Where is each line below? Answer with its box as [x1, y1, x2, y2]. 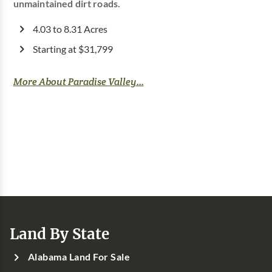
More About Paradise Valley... [13, 75, 144, 88]
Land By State [10, 223, 109, 243]
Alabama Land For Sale [28, 251, 131, 262]
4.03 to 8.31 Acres [32, 23, 107, 35]
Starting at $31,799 [32, 43, 113, 55]
